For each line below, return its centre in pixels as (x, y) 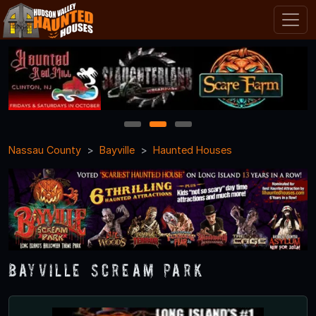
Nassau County (45, 150)
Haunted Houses (193, 150)
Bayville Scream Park (106, 270)
